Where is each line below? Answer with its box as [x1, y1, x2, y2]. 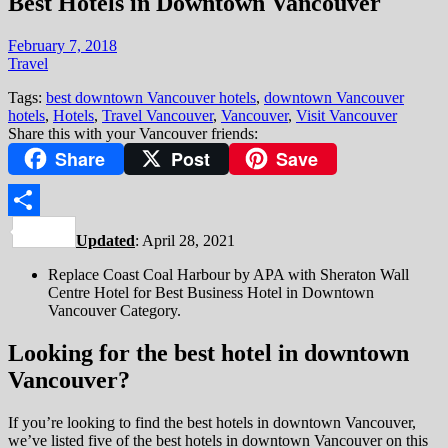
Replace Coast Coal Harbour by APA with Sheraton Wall [48, 266, 409, 284]
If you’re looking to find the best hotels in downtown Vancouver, [8, 414, 416, 432]
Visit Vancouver [296, 106, 397, 124]
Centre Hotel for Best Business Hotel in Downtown [48, 284, 374, 302]
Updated [76, 232, 135, 250]
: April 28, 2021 [135, 232, 235, 250]
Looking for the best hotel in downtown [8, 340, 409, 367]
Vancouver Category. [48, 302, 181, 320]
